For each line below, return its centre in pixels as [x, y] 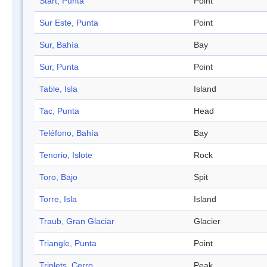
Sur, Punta [59, 67]
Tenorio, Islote [66, 155]
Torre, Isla [58, 199]
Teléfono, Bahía [69, 133]
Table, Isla [58, 89]
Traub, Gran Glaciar [77, 221]
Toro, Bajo [58, 177]
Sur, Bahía [59, 45]
